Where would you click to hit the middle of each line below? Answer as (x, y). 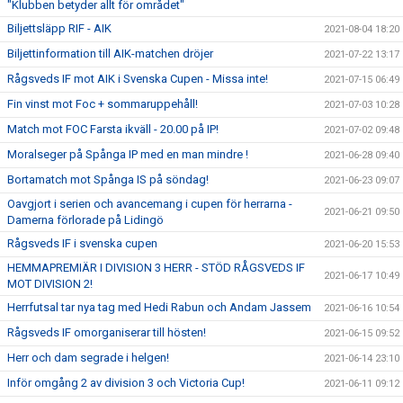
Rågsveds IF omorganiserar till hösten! (107, 332)
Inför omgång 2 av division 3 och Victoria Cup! (126, 383)
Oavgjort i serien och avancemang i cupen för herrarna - (150, 204)
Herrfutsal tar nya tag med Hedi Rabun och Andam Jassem (159, 307)
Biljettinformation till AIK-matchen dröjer (110, 54)
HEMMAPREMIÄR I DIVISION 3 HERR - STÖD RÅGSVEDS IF (156, 268)
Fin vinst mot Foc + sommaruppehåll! (103, 104)
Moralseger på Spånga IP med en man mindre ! (128, 154)
